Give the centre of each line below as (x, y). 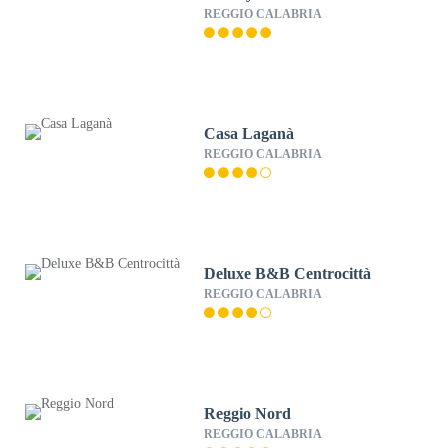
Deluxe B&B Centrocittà (288, 273)
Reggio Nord (248, 413)
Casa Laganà (249, 133)
